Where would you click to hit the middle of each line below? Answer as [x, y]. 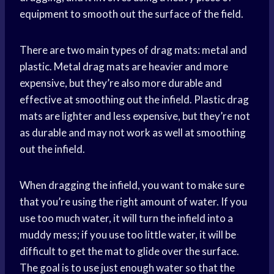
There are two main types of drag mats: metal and [133, 50]
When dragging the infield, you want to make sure [132, 185]
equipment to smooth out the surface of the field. [131, 14]
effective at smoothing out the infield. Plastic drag [134, 100]
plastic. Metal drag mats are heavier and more [124, 67]
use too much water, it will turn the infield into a [126, 218]
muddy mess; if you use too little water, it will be [128, 235]
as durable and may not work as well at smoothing [133, 133]
